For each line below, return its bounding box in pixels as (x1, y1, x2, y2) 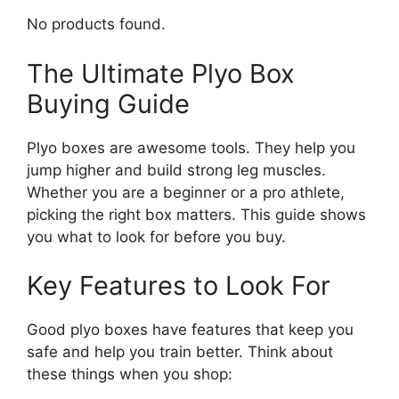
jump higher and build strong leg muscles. (27, 160, 326, 179)
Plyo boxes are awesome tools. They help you (27, 138, 355, 157)
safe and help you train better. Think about (27, 343, 333, 362)
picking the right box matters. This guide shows (27, 205, 366, 224)
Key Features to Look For (27, 270, 330, 302)
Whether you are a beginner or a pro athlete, (27, 183, 345, 201)
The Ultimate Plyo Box (27, 57, 295, 89)
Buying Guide (27, 87, 190, 119)
